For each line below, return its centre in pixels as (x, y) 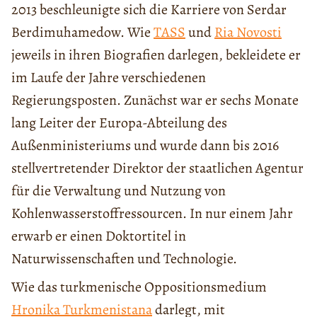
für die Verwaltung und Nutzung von (119, 190)
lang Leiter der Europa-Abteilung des (119, 122)
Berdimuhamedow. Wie (82, 32)
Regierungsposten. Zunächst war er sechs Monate (155, 100)
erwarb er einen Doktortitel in (99, 236)
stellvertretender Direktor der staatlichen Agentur (157, 168)
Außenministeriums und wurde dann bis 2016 (145, 145)
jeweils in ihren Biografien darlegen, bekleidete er (156, 54)
